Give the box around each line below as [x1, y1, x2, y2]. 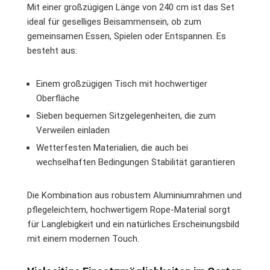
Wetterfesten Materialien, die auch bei [36, 142, 188, 153]
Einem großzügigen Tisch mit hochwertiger [36, 78, 207, 89]
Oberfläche [36, 92, 80, 104]
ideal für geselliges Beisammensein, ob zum [27, 16, 201, 27]
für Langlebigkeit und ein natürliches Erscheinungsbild [27, 218, 239, 230]
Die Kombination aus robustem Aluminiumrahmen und [27, 189, 242, 201]
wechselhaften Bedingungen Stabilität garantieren [36, 156, 235, 168]
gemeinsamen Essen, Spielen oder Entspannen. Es [27, 30, 226, 42]
